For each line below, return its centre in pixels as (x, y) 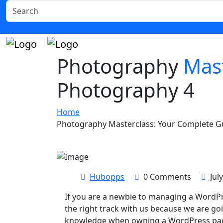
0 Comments (167, 176)
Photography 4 (126, 90)
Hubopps (107, 176)
